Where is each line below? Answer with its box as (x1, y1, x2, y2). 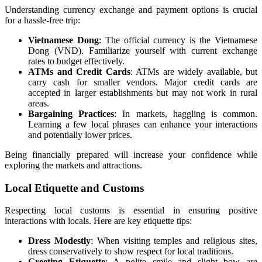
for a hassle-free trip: (5, 15, 80, 25)
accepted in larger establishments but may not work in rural (28, 87, 257, 98)
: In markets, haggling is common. (114, 108, 258, 119)
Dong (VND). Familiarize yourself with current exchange (28, 45, 257, 56)
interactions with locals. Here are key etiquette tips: (5, 216, 192, 226)
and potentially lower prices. (28, 129, 132, 140)
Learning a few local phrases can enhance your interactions (28, 119, 257, 129)
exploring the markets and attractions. (5, 160, 142, 170)
